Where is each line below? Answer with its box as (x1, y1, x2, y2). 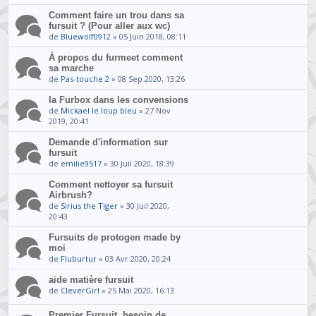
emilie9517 (61, 157, 102, 169)
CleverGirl (61, 284, 100, 296)
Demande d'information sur (49, 136, 169, 147)
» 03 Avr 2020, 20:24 (97, 253, 171, 264)
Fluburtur (61, 253, 97, 264)
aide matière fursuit (49, 274, 134, 285)
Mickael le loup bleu (61, 104, 138, 116)
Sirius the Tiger (61, 200, 119, 211)
